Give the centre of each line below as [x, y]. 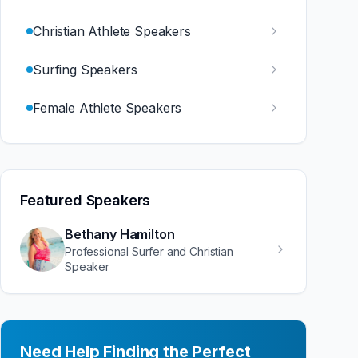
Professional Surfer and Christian [149, 251]
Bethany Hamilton [120, 234]
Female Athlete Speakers [107, 108]
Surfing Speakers [85, 70]
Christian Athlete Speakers [112, 31]
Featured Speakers [86, 200]
